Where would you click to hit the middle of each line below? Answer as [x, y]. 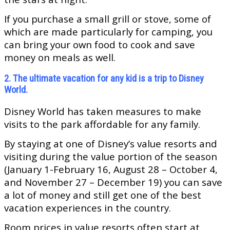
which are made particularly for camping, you [108, 32]
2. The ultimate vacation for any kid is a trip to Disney [104, 79]
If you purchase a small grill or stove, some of [108, 19]
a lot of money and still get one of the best [103, 195]
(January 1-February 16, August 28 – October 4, [111, 169]
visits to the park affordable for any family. [102, 124]
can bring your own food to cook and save [100, 45]
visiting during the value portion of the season [111, 157]
